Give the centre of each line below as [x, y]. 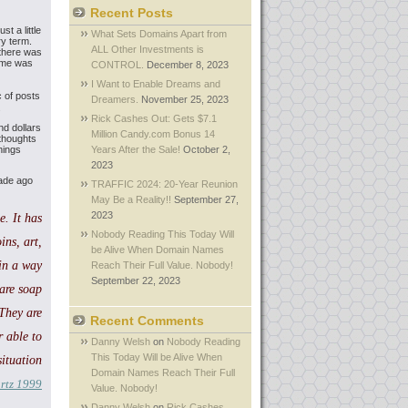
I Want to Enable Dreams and [156, 84]
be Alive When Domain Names [158, 250]
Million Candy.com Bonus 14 [153, 134]
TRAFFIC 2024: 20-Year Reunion [164, 184]
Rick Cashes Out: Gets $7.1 [154, 118]
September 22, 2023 [136, 280]
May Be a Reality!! [131, 199]
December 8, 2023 [188, 65]
